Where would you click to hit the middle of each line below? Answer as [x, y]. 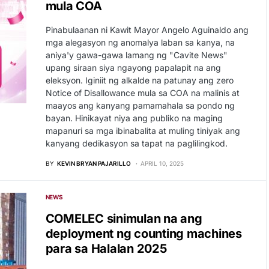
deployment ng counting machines [144, 234]
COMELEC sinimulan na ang [124, 219]
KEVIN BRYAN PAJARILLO [94, 163]
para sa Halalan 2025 [106, 249]
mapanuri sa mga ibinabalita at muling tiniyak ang [143, 131]
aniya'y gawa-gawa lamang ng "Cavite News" [136, 55]
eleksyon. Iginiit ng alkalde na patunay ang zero [139, 80]
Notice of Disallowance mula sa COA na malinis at [142, 93]
